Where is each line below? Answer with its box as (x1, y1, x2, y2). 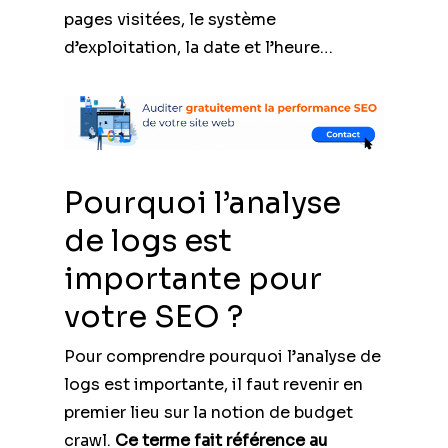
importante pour (64, 259, 322, 298)
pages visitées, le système (64, 8, 276, 30)
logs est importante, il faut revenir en (64, 373, 363, 395)
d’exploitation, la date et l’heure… (64, 36, 333, 58)
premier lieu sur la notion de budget (64, 401, 353, 423)
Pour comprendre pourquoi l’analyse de (64, 345, 381, 367)
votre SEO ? (64, 297, 243, 336)
